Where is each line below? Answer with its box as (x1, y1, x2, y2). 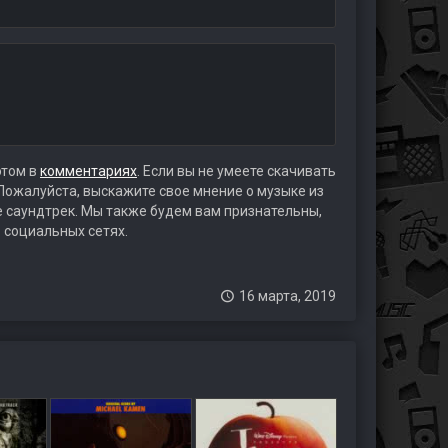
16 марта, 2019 (239, 288, 336, 304)
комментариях (39, 163, 137, 179)
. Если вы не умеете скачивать (136, 163, 336, 179)
